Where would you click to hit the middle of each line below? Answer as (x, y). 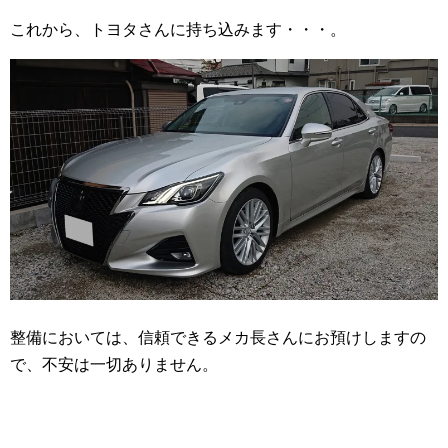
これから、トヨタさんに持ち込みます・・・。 (178, 29)
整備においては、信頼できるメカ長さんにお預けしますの (218, 337)
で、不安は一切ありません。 (114, 364)
